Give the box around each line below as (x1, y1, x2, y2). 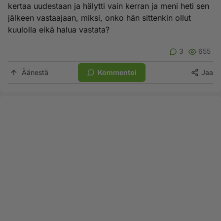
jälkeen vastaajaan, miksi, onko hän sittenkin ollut (8, 13, 191, 23)
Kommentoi (98, 68, 137, 76)
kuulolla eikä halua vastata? (8, 25, 110, 35)
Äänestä (22, 68, 48, 76)
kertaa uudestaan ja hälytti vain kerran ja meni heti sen (8, 1, 209, 11)
